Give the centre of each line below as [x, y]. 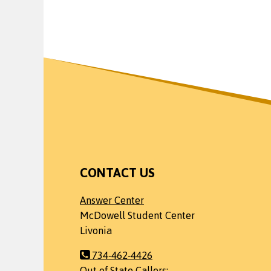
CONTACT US [117, 173]
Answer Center [112, 200]
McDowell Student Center [137, 215]
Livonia [96, 230]
